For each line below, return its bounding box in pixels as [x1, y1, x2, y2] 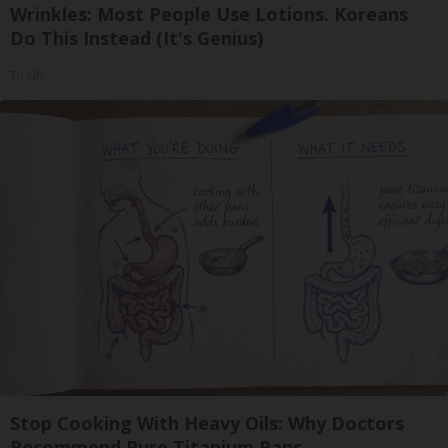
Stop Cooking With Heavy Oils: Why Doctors [10, 410, 404, 435]
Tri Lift [10, 68, 44, 83]
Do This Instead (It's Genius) [10, 25, 263, 50]
